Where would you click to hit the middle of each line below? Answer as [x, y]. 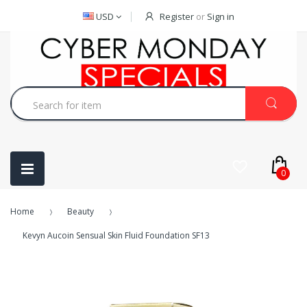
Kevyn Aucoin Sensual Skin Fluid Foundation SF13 [116, 235]
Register [177, 16]
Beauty [81, 211]
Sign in [221, 16]
